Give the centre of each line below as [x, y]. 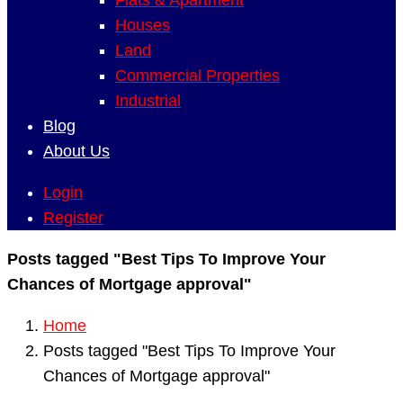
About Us [76, 151]
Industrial [148, 101]
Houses [143, 25]
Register [73, 218]
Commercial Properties [197, 76]
